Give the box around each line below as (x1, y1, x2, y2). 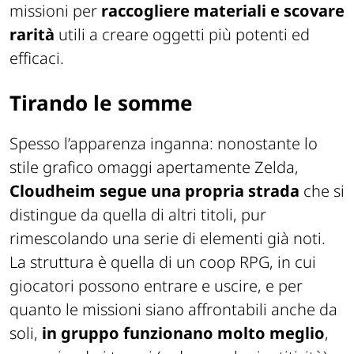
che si (303, 179, 345, 201)
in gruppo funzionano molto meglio (42, 322, 325, 344)
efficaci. (9, 47, 64, 69)
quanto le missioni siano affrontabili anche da (9, 298, 337, 320)
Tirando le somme (9, 88, 193, 117)
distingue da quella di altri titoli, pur (9, 203, 266, 225)
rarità (9, 23, 58, 45)
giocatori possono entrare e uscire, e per (9, 274, 303, 296)
